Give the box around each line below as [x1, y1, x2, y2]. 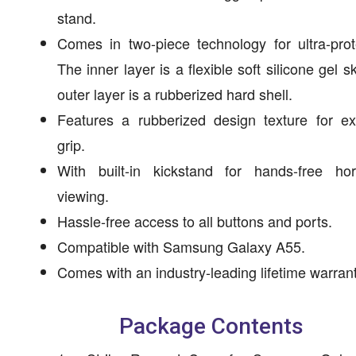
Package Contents [119, 312, 304, 339]
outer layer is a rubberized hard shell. [57, 83, 292, 104]
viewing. [57, 184, 109, 206]
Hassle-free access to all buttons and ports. [57, 210, 332, 231]
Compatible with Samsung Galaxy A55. [57, 235, 305, 257]
